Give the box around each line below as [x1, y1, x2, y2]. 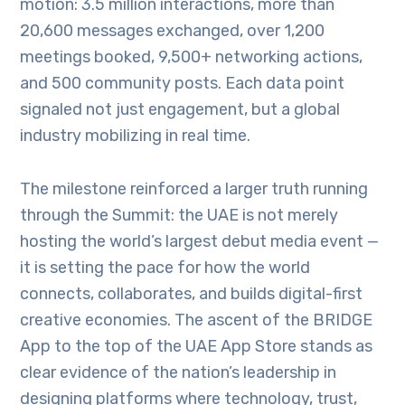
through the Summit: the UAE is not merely [20, 204, 339, 225]
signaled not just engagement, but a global [20, 99, 341, 119]
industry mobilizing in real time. [20, 125, 251, 146]
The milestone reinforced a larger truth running [20, 178, 369, 199]
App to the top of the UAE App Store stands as [20, 335, 373, 356]
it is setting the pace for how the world [20, 257, 311, 278]
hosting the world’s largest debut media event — [20, 231, 380, 251]
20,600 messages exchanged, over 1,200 [20, 20, 325, 41]
